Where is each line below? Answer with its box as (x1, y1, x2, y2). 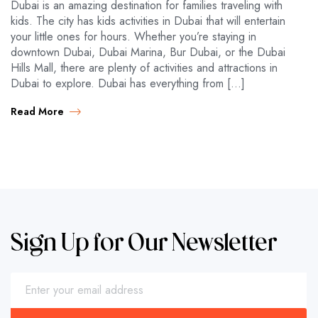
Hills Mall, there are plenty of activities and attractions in (11, 60, 278, 76)
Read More (11, 104, 64, 119)
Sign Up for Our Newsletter (11, 231, 277, 257)
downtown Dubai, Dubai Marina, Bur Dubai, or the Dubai (11, 44, 285, 60)
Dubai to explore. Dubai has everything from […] (11, 75, 245, 92)
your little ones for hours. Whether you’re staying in (11, 28, 256, 45)
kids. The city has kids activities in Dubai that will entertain (11, 13, 285, 29)
